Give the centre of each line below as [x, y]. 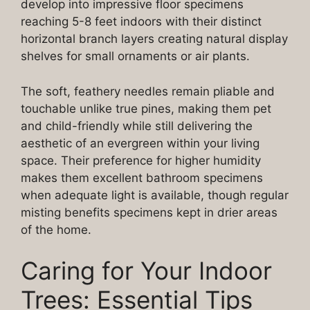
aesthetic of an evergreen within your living [140, 143]
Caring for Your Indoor [146, 271]
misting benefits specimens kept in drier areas [149, 212]
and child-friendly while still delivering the [137, 126]
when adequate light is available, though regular [155, 195]
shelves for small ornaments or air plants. [135, 56]
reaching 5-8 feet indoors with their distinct [141, 22]
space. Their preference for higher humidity [141, 160]
